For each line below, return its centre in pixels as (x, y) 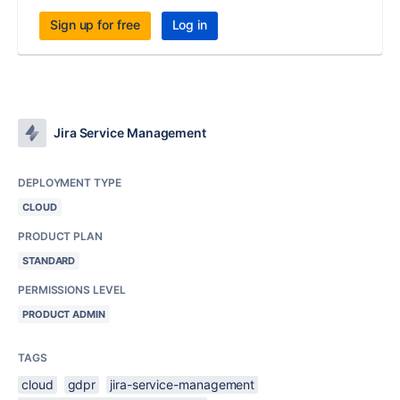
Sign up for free (95, 25)
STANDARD (49, 261)
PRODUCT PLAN (60, 237)
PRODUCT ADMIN (64, 315)
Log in (190, 25)
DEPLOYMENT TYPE (70, 183)
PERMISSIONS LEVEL (72, 290)
